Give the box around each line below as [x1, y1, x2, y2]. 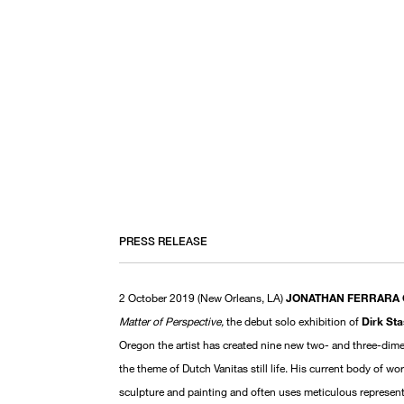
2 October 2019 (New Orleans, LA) [119, 289, 286, 305]
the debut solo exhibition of [226, 313, 362, 328]
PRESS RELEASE [119, 234, 207, 248]
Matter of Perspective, [119, 313, 226, 328]
